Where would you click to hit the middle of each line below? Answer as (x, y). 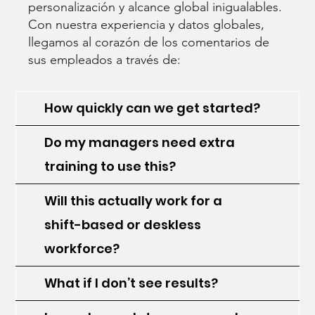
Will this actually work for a (134, 200)
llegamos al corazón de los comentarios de (149, 42)
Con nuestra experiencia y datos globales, (147, 24)
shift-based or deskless (123, 224)
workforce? (82, 248)
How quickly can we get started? (153, 108)
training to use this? (110, 166)
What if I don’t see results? (131, 283)
